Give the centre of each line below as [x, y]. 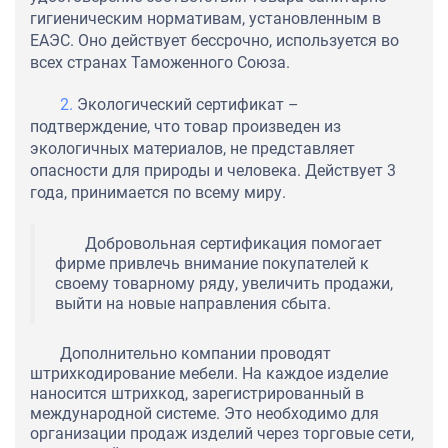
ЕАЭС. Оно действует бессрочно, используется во [214, 41]
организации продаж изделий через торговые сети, [222, 434]
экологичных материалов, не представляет [192, 149]
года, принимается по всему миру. [158, 193]
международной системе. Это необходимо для [204, 414]
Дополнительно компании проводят [195, 354]
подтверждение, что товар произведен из [185, 127]
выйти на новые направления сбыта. [193, 304]
